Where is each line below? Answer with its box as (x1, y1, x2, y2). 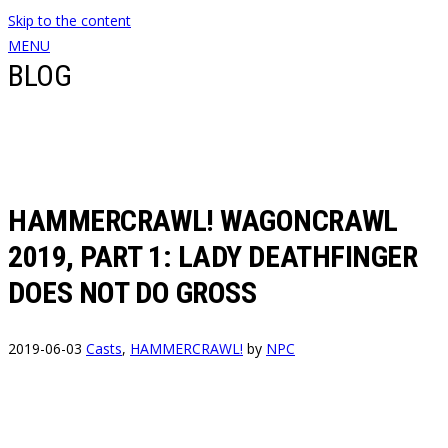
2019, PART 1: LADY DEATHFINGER (8, 238, 418, 274)
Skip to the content (8, 11, 131, 30)
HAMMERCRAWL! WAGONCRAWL (8, 202, 398, 238)
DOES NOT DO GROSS (8, 274, 257, 310)
